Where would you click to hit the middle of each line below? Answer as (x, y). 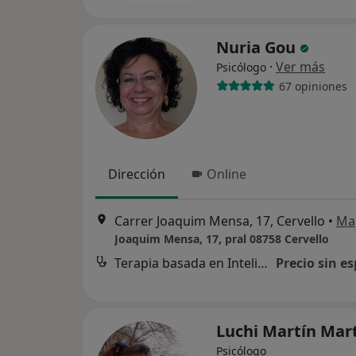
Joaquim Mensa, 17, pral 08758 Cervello (222, 239)
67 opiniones (313, 86)
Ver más (300, 67)
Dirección (137, 174)
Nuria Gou (258, 47)
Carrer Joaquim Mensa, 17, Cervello (220, 221)
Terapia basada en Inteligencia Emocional (263, 263)
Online (226, 174)
